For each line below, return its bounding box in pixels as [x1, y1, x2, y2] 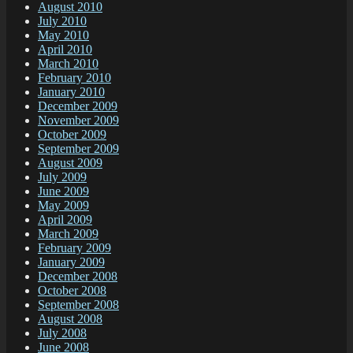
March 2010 [38, 57, 98, 71]
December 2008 [38, 269, 117, 284]
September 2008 [38, 298, 119, 312]
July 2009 [38, 170, 87, 184]
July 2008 [38, 326, 87, 340]
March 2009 [38, 227, 98, 241]
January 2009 [38, 255, 105, 269]
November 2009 [38, 113, 119, 128]
